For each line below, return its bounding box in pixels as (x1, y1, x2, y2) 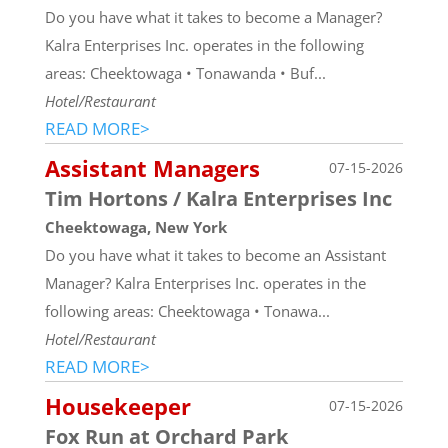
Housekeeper (44, 390, 191, 421)
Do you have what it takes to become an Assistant (44, 244, 386, 265)
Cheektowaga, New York (44, 216, 227, 237)
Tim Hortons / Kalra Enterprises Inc (44, 184, 392, 212)
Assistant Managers (44, 152, 260, 183)
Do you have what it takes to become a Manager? (44, 6, 382, 27)
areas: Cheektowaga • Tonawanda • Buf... (44, 62, 326, 83)
